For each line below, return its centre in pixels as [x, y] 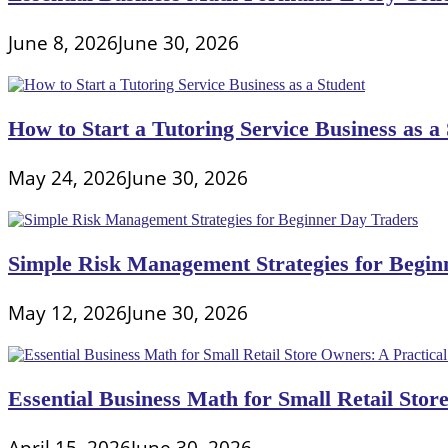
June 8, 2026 [63, 43]
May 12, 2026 [67, 313]
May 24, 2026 [67, 178]
